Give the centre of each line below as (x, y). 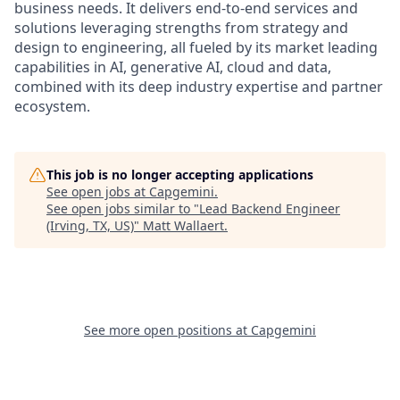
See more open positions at (167, 329)
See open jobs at (98, 191)
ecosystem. (52, 106)
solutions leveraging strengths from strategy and (181, 27)
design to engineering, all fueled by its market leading (196, 47)
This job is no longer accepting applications (180, 174)
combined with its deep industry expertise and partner (199, 86)
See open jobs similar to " (123, 208)
